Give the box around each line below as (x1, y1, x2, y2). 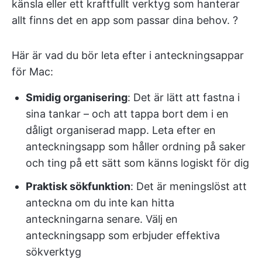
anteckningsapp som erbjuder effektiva (26, 229, 220, 242)
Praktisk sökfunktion (26, 180, 130, 192)
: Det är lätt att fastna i (127, 91, 240, 104)
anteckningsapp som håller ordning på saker (26, 140, 246, 153)
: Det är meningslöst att (130, 180, 247, 192)
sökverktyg (26, 246, 81, 258)
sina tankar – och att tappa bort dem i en (26, 108, 229, 120)
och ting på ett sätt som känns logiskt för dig (26, 157, 249, 169)
